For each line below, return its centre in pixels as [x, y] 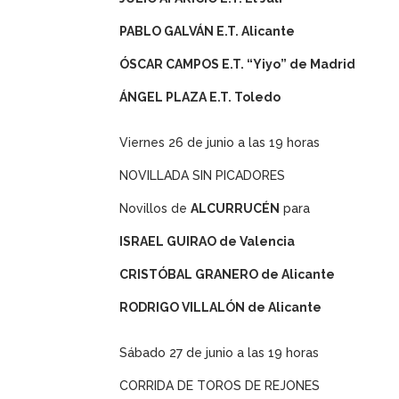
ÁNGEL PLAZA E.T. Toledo [200, 98]
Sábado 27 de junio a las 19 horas [220, 353]
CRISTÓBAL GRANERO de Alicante [228, 275]
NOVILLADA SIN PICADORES [203, 176]
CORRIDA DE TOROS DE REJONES [220, 386]
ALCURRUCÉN [236, 209]
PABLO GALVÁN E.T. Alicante [208, 32]
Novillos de [155, 209]
